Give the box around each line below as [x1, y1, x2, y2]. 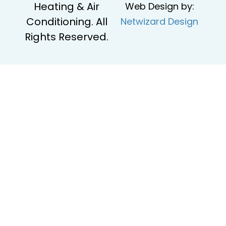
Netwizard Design [121, 15, 198, 28]
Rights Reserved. [25, 29, 108, 44]
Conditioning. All [26, 14, 107, 29]
